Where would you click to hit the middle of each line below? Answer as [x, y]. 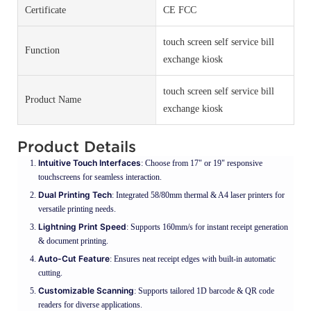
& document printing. [73, 241]
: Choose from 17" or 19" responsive [202, 163]
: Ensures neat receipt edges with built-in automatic [193, 259]
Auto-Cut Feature [74, 258]
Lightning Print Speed [82, 226]
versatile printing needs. [77, 209]
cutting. [50, 272]
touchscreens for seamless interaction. [100, 177]
